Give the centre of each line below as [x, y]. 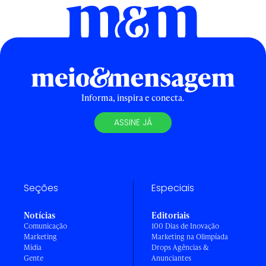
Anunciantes [171, 258]
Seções [41, 188]
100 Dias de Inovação [185, 226]
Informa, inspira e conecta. [133, 97]
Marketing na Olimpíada [190, 236]
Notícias [39, 215]
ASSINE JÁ [133, 122]
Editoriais [170, 215]
